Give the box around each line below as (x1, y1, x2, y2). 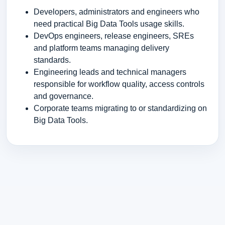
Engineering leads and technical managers (33, 67, 186, 76)
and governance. (33, 91, 93, 100)
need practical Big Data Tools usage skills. (33, 19, 184, 28)
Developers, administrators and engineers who (33, 7, 199, 16)
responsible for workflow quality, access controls (33, 79, 204, 88)
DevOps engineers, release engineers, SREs (33, 31, 194, 40)
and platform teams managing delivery (33, 43, 169, 52)
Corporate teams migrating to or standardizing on (33, 103, 207, 113)
